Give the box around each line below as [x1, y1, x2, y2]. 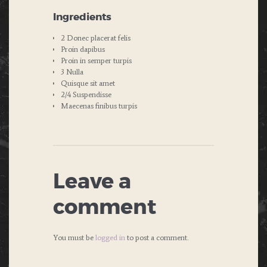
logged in [95, 232, 125, 242]
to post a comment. [125, 232, 188, 242]
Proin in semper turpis [61, 55, 132, 65]
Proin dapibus [61, 44, 105, 54]
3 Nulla [61, 67, 83, 76]
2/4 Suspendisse [61, 89, 111, 99]
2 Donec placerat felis [61, 33, 131, 42]
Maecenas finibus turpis [61, 101, 137, 110]
